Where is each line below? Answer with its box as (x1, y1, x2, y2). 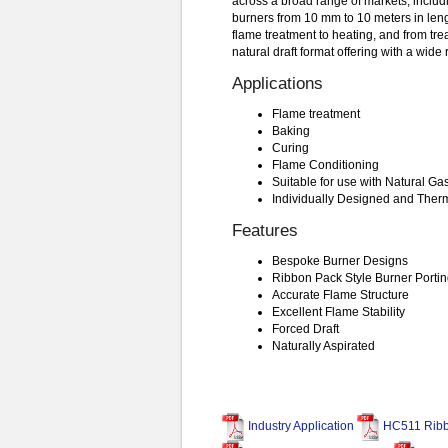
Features (232, 220, 298, 240)
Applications (232, 73, 323, 93)
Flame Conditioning (272, 157, 379, 172)
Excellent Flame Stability (272, 304, 405, 319)
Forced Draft (272, 321, 339, 336)
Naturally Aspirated (272, 338, 375, 353)
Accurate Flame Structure (272, 287, 409, 302)
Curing (272, 140, 309, 155)
